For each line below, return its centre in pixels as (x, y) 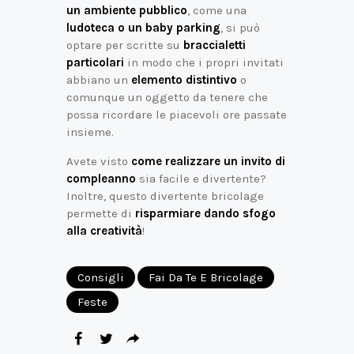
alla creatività (104, 230)
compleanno (101, 178)
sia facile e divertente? (201, 178)
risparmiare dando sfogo (205, 213)
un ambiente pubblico (127, 10)
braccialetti (215, 45)
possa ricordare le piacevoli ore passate (177, 114)
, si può (240, 27)
